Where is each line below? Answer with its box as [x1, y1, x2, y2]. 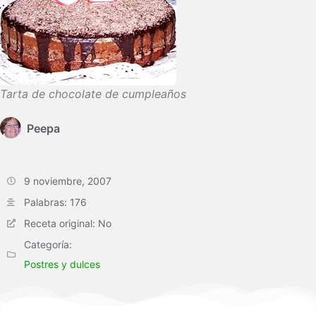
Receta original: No [24, 217, 111, 229]
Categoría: [24, 238, 72, 250]
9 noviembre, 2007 [24, 175, 111, 187]
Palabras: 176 [24, 196, 87, 208]
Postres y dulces [24, 258, 100, 270]
